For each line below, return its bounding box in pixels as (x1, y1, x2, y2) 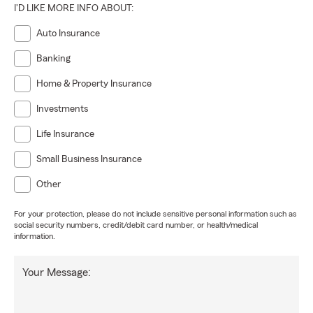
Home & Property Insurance (36, 79, 152, 89)
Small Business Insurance (36, 154, 142, 164)
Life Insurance (36, 129, 94, 139)
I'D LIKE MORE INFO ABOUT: (14, 3, 133, 13)
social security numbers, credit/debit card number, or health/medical (14, 221, 258, 229)
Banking (36, 54, 71, 64)
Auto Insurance (36, 29, 100, 38)
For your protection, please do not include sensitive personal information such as (14, 210, 297, 218)
